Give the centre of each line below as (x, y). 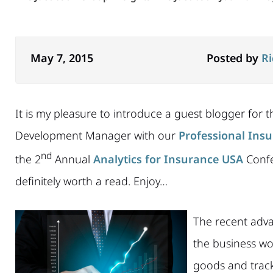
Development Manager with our (97, 135)
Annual (73, 159)
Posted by (234, 58)
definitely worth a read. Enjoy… (91, 181)
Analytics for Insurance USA (168, 159)
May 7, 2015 (62, 58)
